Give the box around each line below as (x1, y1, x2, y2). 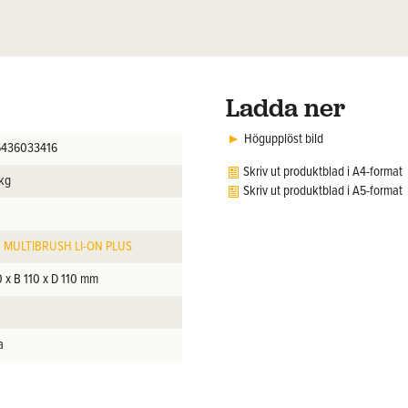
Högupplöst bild (244, 130, 323, 149)
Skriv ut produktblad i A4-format (243, 163, 403, 182)
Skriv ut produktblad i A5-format (243, 182, 403, 201)
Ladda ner (226, 91, 345, 126)
